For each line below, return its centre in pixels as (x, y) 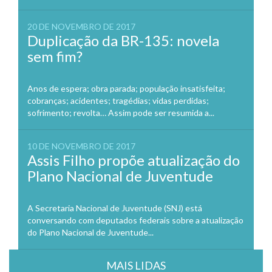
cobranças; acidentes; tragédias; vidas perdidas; (118, 101)
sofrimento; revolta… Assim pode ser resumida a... (121, 113)
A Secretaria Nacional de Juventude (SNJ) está (115, 208)
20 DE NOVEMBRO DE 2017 (81, 27)
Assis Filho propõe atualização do (134, 160)
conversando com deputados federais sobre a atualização (135, 220)
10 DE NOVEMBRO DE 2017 (81, 146)
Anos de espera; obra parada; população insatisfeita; (126, 89)
